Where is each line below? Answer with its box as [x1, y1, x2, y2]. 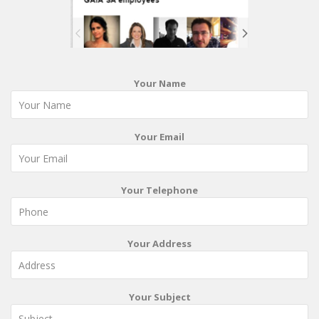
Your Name [133, 77, 186, 90]
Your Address [127, 237, 192, 251]
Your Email [135, 130, 184, 144]
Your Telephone [121, 184, 198, 197]
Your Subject [128, 291, 191, 304]
